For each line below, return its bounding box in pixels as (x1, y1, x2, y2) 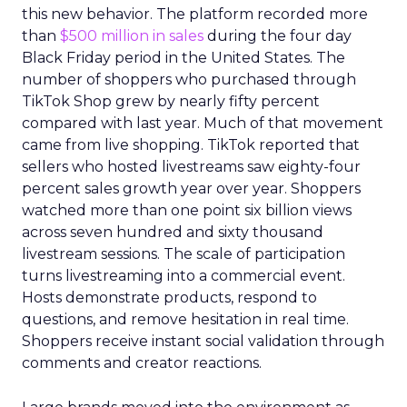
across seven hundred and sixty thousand (22, 223, 323, 241)
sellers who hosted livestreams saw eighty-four (22, 158, 361, 175)
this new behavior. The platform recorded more (22, 5, 368, 23)
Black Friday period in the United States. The (22, 49, 345, 66)
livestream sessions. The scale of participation (22, 245, 345, 263)
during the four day (203, 27, 352, 45)
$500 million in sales (60, 27, 203, 45)
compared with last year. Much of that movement (22, 114, 383, 132)
